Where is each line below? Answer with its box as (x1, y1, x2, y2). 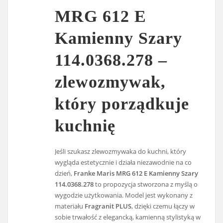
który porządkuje (55, 94, 190, 113)
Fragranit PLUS (85, 201, 132, 211)
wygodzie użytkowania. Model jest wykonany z (55, 190, 193, 200)
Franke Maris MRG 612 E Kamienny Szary (74, 168, 199, 178)
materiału (55, 201, 85, 211)
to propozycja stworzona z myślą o (94, 179, 198, 189)
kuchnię (55, 116, 116, 135)
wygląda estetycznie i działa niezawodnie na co (55, 157, 192, 167)
